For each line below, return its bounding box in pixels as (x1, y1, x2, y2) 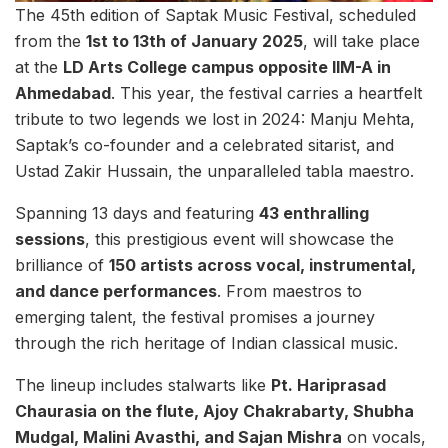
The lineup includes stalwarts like (15, 375, 271, 396)
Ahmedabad (15, 83, 111, 104)
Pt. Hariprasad (271, 375, 386, 396)
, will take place (303, 31, 420, 52)
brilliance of (15, 255, 109, 276)
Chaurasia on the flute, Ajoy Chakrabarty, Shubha (15, 401, 414, 422)
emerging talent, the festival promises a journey (15, 307, 375, 328)
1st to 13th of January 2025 (86, 31, 303, 52)
